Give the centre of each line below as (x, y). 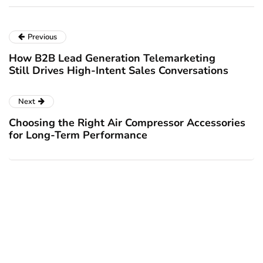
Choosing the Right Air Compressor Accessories (127, 123)
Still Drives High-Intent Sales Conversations (119, 70)
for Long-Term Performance (78, 135)
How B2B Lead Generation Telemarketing (112, 58)
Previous (42, 37)
